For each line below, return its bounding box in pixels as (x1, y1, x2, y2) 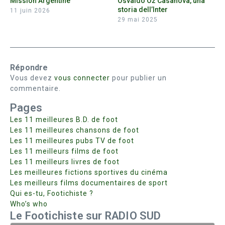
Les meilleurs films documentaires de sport (10, 178, 168, 187)
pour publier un (110, 73, 167, 82)
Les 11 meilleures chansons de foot (10, 126, 139, 134)
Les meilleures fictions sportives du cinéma (10, 168, 168, 176)
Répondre (10, 62, 48, 72)
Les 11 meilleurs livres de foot (10, 157, 120, 166)
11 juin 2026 (10, 7, 50, 14)
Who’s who (10, 199, 48, 208)
